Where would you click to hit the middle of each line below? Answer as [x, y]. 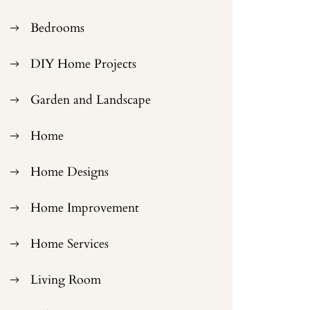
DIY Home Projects [84, 64]
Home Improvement [85, 208]
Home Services [70, 244]
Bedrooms [58, 28]
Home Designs [70, 172]
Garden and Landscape [91, 100]
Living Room [66, 280]
